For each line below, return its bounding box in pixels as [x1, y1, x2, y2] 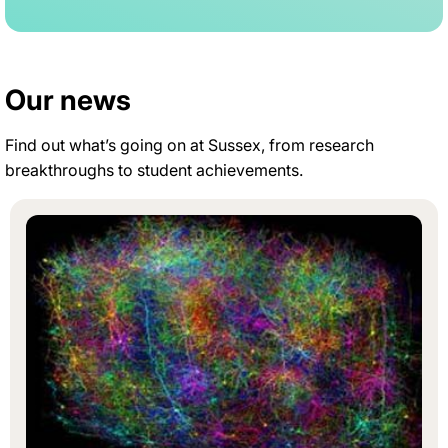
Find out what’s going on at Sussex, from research [5, 134, 374, 155]
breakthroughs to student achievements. [5, 159, 303, 180]
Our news [5, 82, 131, 117]
